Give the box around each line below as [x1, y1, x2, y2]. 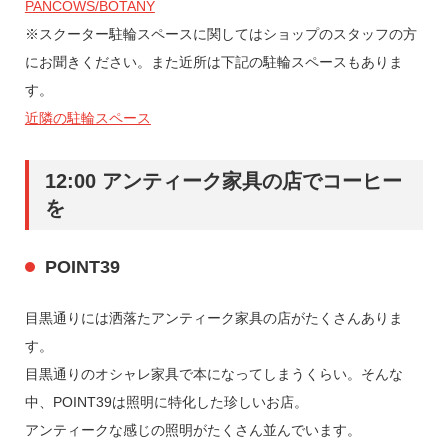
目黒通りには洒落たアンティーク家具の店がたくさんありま [24, 309, 403, 326]
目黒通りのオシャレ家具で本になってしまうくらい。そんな [24, 365, 403, 382]
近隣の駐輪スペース [24, 110, 151, 127]
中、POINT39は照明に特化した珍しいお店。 [24, 393, 308, 410]
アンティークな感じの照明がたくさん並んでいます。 [24, 421, 361, 438]
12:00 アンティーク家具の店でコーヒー [44, 170, 402, 193]
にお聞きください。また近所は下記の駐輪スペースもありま [24, 54, 403, 71]
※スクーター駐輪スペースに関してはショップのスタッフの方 [24, 26, 417, 43]
